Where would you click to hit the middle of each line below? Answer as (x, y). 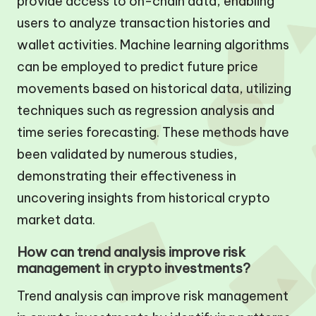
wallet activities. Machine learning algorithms (153, 44)
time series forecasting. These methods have (153, 132)
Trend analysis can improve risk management (153, 296)
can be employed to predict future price (138, 66)
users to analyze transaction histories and (144, 23)
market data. (56, 219)
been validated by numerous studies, (127, 154)
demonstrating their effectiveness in (127, 176)
